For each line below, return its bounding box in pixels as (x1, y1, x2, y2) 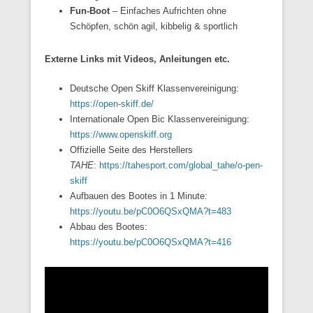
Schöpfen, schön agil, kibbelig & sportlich (70, 20, 238, 31)
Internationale (70, 113, 124, 124)
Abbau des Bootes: (70, 221, 147, 232)
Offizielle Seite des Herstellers (70, 144, 193, 155)
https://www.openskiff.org (70, 129, 172, 140)
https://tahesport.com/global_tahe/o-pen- (99, 159, 263, 170)
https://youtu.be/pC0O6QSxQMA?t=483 (70, 205, 231, 217)
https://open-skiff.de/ (70, 98, 154, 109)
